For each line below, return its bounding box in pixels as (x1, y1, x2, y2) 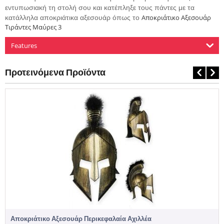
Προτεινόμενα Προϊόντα (5, 66, 105, 78)
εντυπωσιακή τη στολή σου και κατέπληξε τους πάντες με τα (5, 3, 194, 12)
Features (11, 41, 37, 50)
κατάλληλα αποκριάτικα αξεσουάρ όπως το (5, 13, 141, 22)
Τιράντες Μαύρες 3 (5, 22, 61, 32)
